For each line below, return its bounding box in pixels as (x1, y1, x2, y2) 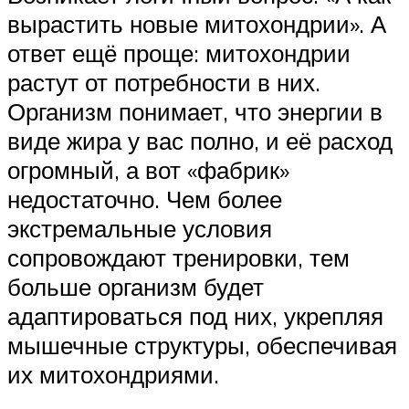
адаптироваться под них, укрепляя (7, 301, 383, 331)
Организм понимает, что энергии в (7, 97, 383, 127)
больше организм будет (7, 272, 264, 302)
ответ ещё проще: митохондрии (7, 38, 351, 68)
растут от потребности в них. (7, 68, 320, 98)
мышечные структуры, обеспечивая (7, 330, 397, 361)
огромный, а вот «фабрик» (7, 155, 289, 185)
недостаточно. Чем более (7, 184, 282, 215)
